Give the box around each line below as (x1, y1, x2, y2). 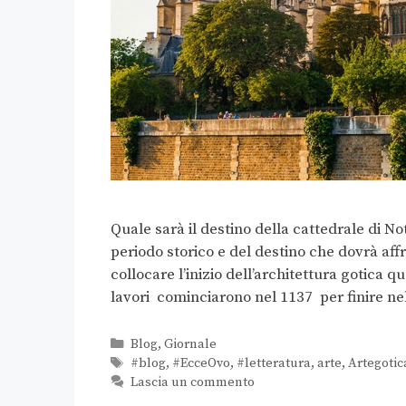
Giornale (163, 335, 217, 353)
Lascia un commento (130, 373, 255, 391)
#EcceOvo (171, 354, 230, 372)
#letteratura (236, 354, 311, 372)
